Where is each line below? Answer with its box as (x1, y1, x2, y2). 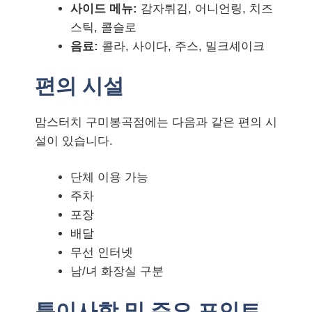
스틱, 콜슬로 (70, 21, 136, 34)
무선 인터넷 (70, 246, 133, 259)
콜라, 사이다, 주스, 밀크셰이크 (98, 40, 265, 53)
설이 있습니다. (35, 134, 113, 148)
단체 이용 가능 (70, 171, 148, 184)
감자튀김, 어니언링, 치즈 (137, 2, 273, 15)
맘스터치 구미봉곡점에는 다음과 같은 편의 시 (35, 115, 277, 129)
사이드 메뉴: (70, 2, 137, 15)
